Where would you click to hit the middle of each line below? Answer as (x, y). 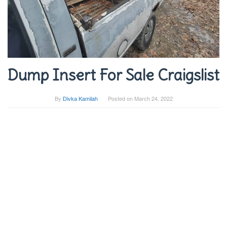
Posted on (121, 98)
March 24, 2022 (153, 98)
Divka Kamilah (80, 98)
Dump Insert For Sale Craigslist (113, 75)
